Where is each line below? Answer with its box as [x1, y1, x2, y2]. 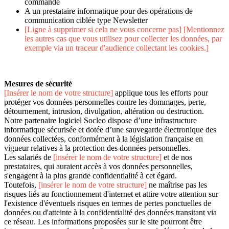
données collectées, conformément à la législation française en [4, 134, 203, 144]
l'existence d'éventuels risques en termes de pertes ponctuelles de [4, 199, 211, 208]
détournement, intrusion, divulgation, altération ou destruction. [4, 107, 204, 116]
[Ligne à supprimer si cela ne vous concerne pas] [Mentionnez [25, 25, 224, 34]
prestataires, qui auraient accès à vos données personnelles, [4, 162, 193, 171]
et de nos [164, 153, 192, 162]
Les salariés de [4, 153, 53, 162]
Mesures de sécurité [4, 79, 72, 88]
